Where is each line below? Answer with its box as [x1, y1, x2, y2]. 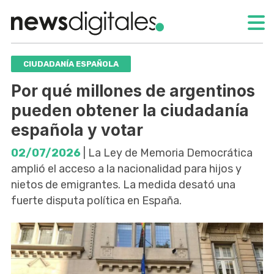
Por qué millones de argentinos [11, 81, 255, 100]
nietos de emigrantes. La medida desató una [11, 177, 235, 191]
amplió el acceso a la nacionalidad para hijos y [11, 161, 242, 176]
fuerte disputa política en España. [11, 193, 182, 207]
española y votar [11, 120, 143, 139]
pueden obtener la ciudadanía [11, 100, 249, 120]
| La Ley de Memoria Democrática [81, 146, 253, 160]
